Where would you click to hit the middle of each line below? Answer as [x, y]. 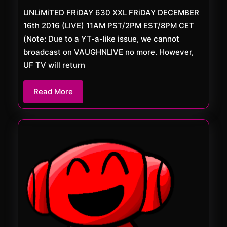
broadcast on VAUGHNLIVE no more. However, [108, 52]
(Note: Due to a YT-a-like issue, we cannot [101, 39]
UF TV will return [54, 65]
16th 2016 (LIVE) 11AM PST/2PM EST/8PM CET [109, 26]
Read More [53, 92]
